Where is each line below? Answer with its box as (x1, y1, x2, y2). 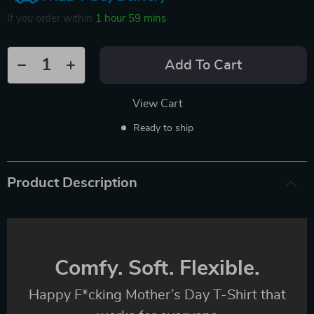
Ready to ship (132, 123, 193, 133)
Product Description (7, 175, 137, 190)
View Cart (132, 97, 182, 109)
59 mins (128, 13, 166, 24)
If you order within (7, 13, 95, 24)
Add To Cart (165, 57, 242, 72)
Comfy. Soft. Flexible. (55, 257, 259, 279)
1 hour (95, 13, 125, 24)
